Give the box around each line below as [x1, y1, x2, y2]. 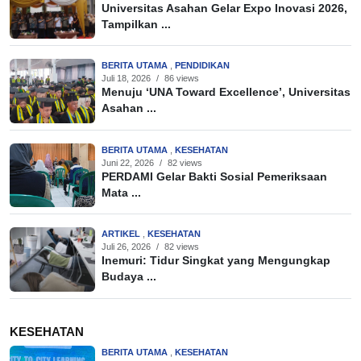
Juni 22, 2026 [102, 157, 154, 168]
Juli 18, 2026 [102, 73, 151, 84]
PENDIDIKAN [175, 60, 230, 71]
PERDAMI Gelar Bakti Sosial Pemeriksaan [102, 170, 327, 183]
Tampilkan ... [102, 18, 171, 31]
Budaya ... [102, 271, 156, 284]
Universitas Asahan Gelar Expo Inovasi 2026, [102, 2, 347, 15]
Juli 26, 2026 [102, 242, 151, 252]
